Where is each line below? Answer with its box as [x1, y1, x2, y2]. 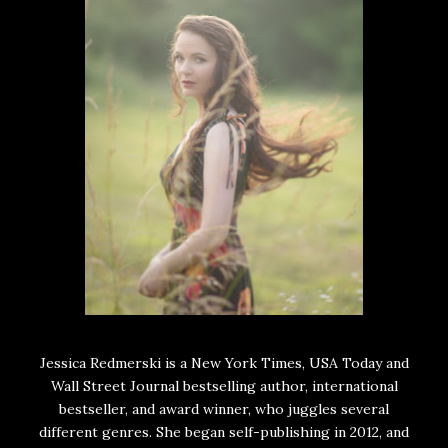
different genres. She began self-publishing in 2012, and [39, 423, 409, 442]
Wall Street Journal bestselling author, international [50, 377, 398, 396]
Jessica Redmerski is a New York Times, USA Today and [39, 354, 409, 373]
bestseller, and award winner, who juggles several [59, 400, 389, 419]
